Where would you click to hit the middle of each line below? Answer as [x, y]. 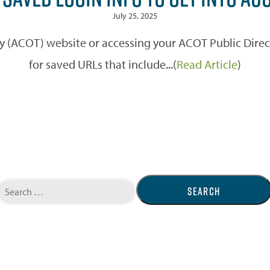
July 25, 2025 [135, 15]
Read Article [207, 64]
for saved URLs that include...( [103, 64]
